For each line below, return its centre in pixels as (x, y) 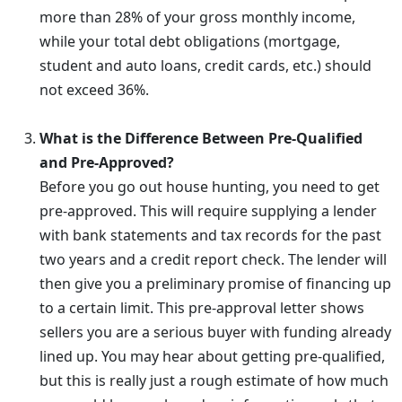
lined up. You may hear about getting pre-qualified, (212, 356)
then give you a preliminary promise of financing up (215, 284)
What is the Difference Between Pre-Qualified (201, 138)
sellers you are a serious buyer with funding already (215, 332)
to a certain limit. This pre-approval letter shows (202, 308)
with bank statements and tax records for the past (210, 235)
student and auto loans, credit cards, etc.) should (205, 66)
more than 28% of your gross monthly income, (197, 17)
